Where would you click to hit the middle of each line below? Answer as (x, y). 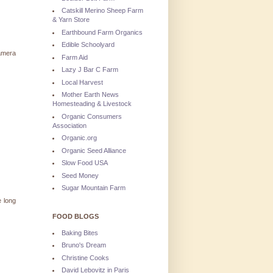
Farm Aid (75, 57)
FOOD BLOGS (76, 216)
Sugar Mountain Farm (94, 188)
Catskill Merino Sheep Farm (102, 11)
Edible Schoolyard (88, 45)
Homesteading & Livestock (92, 104)
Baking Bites (80, 232)
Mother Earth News (90, 95)
